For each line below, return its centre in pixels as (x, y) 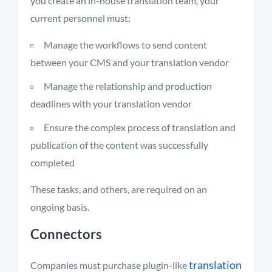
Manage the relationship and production (128, 86)
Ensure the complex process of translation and (140, 127)
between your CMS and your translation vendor (130, 62)
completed (53, 162)
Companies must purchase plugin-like (110, 265)
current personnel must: (80, 18)
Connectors (66, 234)
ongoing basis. (60, 207)
